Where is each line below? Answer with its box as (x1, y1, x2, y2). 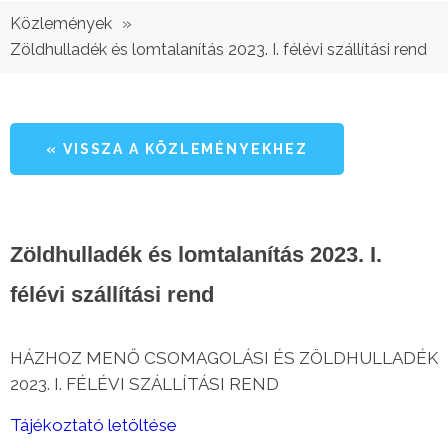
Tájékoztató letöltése (10, 415, 177, 435)
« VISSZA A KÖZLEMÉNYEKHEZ (46, 141, 308, 157)
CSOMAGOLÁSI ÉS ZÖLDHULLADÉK (144, 348, 438, 368)
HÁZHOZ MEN (10, 348, 127, 368)
